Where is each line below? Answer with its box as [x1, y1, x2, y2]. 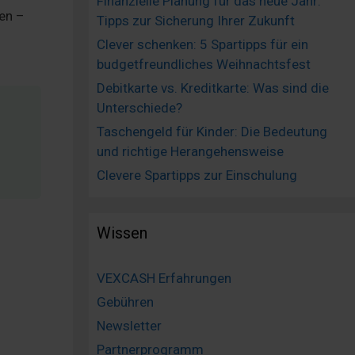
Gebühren [97, 294, 154, 311]
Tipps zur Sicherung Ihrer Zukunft [97, 13, 295, 29]
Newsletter [97, 318, 162, 334]
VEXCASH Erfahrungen [97, 270, 231, 287]
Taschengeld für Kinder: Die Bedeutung [97, 124, 327, 140]
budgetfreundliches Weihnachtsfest [97, 56, 311, 73]
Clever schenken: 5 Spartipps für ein [97, 36, 308, 53]
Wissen [97, 223, 147, 243]
